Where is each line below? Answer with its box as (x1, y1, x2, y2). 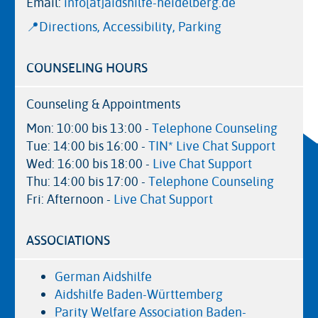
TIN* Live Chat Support (148, 137, 275, 156)
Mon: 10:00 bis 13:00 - (26, 119, 152, 138)
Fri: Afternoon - (26, 190, 114, 209)
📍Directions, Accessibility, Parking (26, 18, 221, 37)
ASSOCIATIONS (26, 231, 110, 251)
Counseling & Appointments (26, 95, 180, 114)
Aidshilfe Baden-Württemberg (55, 285, 223, 305)
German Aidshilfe (55, 268, 152, 287)
